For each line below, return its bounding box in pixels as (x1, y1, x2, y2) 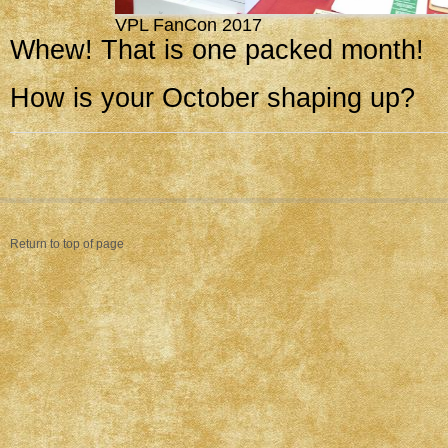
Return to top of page (10, 237, 124, 251)
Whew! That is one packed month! (10, 35, 424, 65)
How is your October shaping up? (10, 83, 415, 113)
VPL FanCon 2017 (114, 15, 262, 35)
